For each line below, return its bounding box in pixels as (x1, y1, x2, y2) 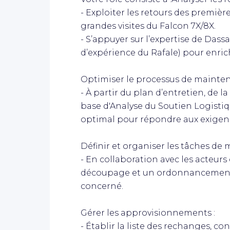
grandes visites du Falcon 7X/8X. (81, 21, 216, 31)
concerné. (81, 181, 123, 191)
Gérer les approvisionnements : (81, 207, 215, 218)
